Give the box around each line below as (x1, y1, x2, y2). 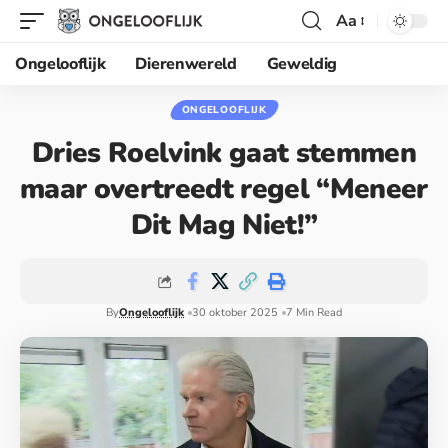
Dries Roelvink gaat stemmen (32, 134, 416, 172)
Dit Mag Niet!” (130, 206, 318, 244)
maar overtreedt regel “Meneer (20, 170, 428, 208)
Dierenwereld (135, 53, 237, 75)
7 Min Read (286, 305, 342, 320)
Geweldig (266, 53, 338, 75)
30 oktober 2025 (192, 305, 278, 320)
